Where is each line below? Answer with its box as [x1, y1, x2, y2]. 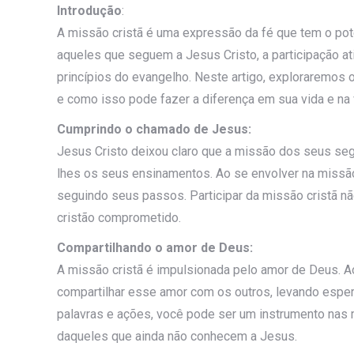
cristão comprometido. [57, 209, 181, 225]
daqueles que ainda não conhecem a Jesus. [57, 328, 297, 344]
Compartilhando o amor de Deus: [57, 239, 253, 255]
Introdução [57, 2, 122, 18]
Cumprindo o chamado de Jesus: [57, 121, 251, 137]
